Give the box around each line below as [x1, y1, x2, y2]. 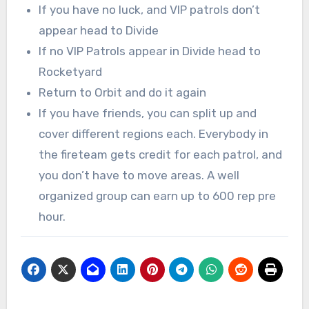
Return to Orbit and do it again [38, 86, 206, 100]
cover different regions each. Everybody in [38, 127, 268, 141]
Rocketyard [38, 65, 102, 79]
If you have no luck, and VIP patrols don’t [38, 3, 260, 17]
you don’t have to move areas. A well [38, 168, 239, 183]
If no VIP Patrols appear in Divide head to [38, 44, 261, 59]
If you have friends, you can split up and [38, 106, 257, 121]
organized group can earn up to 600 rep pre [38, 189, 276, 203]
